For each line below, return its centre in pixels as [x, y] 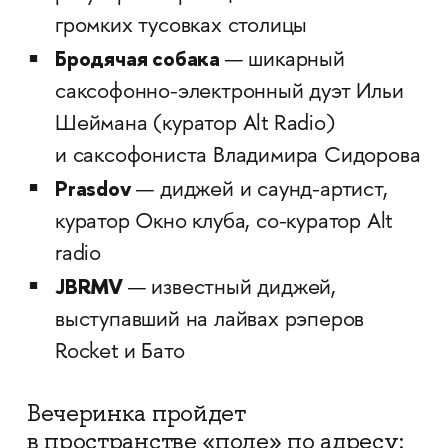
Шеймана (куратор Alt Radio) [194, 125]
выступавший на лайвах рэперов [209, 321]
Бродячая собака [139, 58]
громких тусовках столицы [181, 27]
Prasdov [95, 188]
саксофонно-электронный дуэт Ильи [229, 93]
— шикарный [284, 61]
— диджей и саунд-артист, [262, 191]
